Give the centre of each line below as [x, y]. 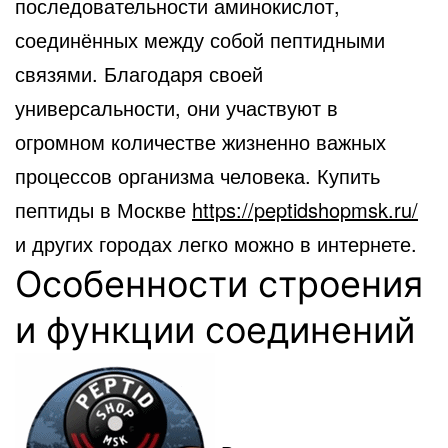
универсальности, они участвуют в [176, 107]
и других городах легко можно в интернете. [216, 243]
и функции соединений [215, 329]
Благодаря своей [180, 73]
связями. [56, 73]
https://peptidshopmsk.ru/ [305, 209]
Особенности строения [219, 283]
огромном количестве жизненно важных [200, 141]
